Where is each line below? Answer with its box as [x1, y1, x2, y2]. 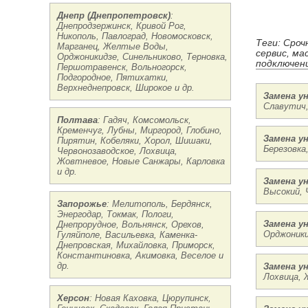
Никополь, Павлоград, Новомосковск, [57, 31, 213, 41]
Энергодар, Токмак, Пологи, [57, 209, 174, 219]
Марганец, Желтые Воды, [57, 41, 168, 52]
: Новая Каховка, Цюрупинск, [89, 293, 211, 303]
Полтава [57, 115, 98, 125]
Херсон [57, 293, 89, 303]
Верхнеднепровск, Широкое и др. [57, 82, 195, 93]
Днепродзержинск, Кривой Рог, [57, 21, 186, 31]
